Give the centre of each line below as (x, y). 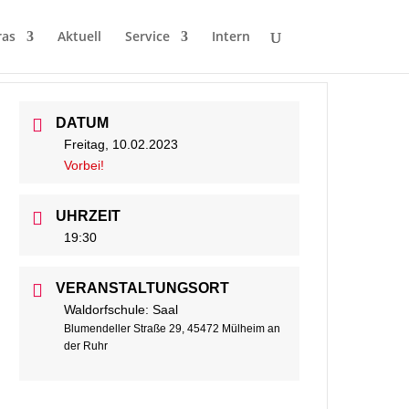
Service (147, 36)
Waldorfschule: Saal (121, 309)
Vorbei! (84, 165)
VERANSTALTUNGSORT (143, 288)
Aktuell (79, 36)
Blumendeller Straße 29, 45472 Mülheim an (173, 328)
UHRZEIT (89, 215)
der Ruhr (86, 346)
